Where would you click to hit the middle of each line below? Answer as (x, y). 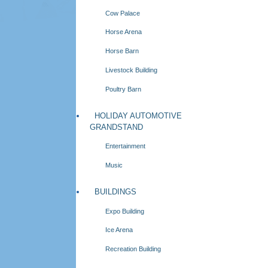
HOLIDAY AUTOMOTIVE (138, 115)
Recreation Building (133, 249)
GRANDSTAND (116, 127)
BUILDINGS (115, 192)
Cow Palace (123, 13)
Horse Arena (124, 32)
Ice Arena (119, 230)
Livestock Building (132, 70)
